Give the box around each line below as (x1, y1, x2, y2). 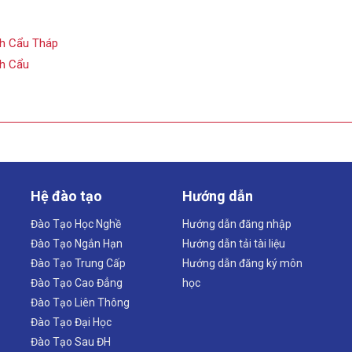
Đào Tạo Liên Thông (31, 295, 130, 309)
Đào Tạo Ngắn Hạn (31, 236, 123, 250)
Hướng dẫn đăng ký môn (181, 256, 302, 269)
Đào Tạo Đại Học (31, 315, 112, 328)
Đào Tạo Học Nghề (31, 217, 122, 230)
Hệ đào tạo (31, 187, 103, 204)
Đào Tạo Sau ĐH (31, 335, 112, 348)
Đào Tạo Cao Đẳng (31, 276, 123, 289)
